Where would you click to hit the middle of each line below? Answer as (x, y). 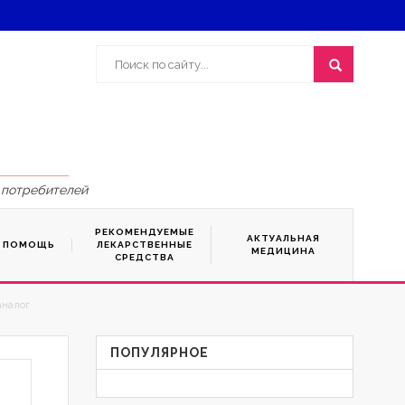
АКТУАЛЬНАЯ (283, 238)
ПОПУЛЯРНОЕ (160, 353)
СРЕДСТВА (145, 257)
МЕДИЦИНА (283, 251)
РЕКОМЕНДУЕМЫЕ (145, 232)
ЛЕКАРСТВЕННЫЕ (145, 245)
